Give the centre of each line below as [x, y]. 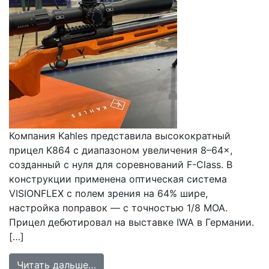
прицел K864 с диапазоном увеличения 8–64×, [121, 150]
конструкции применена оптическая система [118, 179]
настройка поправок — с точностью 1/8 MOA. [118, 208]
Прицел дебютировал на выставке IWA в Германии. [131, 222]
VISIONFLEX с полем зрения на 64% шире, [108, 193]
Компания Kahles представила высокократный [120, 136]
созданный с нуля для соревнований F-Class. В [121, 165]
